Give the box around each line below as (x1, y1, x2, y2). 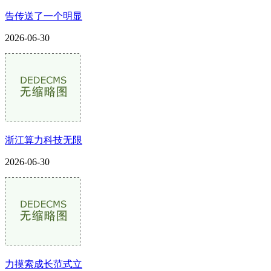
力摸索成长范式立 (5, 258, 82, 269)
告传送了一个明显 (5, 10, 82, 21)
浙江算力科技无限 (5, 134, 82, 145)
